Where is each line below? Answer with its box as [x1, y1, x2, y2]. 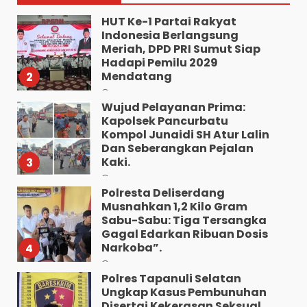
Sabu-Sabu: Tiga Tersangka [101, 212, 267, 228]
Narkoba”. [101, 239, 162, 256]
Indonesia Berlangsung [101, 27, 238, 43]
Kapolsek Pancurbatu [101, 112, 228, 129]
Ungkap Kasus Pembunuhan [101, 284, 267, 300]
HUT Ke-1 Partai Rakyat [101, 13, 236, 29]
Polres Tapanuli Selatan [101, 270, 241, 286]
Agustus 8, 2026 [109, 173, 178, 185]
